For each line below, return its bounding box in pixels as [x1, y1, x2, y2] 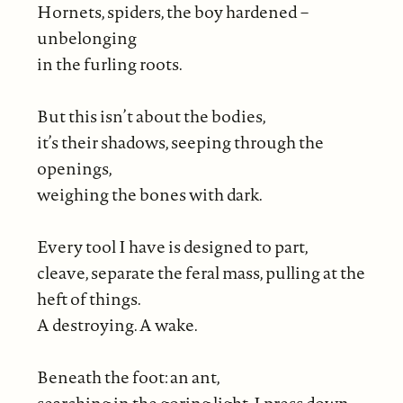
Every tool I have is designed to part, [36, 234, 309, 258]
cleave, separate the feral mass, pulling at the [36, 260, 365, 284]
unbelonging [36, 25, 137, 49]
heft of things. [36, 286, 141, 310]
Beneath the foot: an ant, [36, 364, 220, 389]
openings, [36, 156, 112, 180]
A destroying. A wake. [36, 312, 198, 336]
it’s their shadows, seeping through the [36, 130, 324, 154]
